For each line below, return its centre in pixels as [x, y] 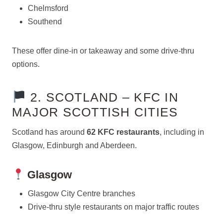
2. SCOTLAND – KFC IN [102, 97]
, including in [182, 132]
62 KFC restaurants [123, 132]
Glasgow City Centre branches [82, 194]
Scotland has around [49, 132]
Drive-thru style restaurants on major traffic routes [113, 207]
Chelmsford [48, 8]
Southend [45, 22]
